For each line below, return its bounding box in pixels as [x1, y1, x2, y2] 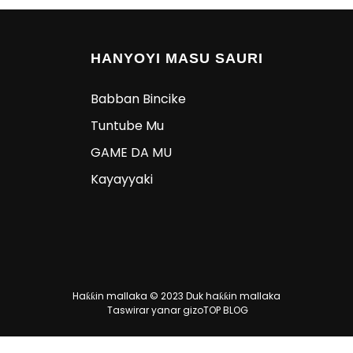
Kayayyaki [90, 170, 153, 189]
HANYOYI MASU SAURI [90, 50, 263, 67]
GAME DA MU [90, 143, 172, 162]
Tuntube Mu [90, 117, 164, 136]
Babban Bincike [90, 90, 186, 109]
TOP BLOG [203, 303, 248, 318]
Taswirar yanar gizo [107, 303, 203, 318]
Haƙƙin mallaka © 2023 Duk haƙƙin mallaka [72, 289, 281, 303]
